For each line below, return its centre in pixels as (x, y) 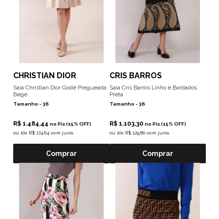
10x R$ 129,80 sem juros (143, 133)
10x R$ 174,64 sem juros (47, 133)
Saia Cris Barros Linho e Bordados (153, 88)
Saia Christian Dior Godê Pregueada (60, 88)
